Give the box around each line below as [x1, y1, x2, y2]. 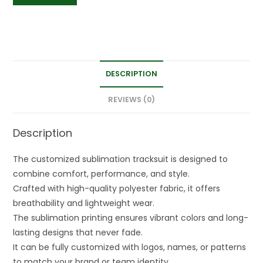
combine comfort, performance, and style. [13, 168, 190, 180]
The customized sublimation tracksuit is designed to [13, 153, 228, 166]
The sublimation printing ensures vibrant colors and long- [13, 212, 249, 224]
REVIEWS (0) [108, 95, 155, 105]
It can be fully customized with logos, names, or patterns [13, 241, 247, 254]
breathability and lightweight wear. [13, 197, 155, 210]
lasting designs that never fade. [13, 227, 143, 239]
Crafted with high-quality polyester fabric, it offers [13, 183, 221, 195]
